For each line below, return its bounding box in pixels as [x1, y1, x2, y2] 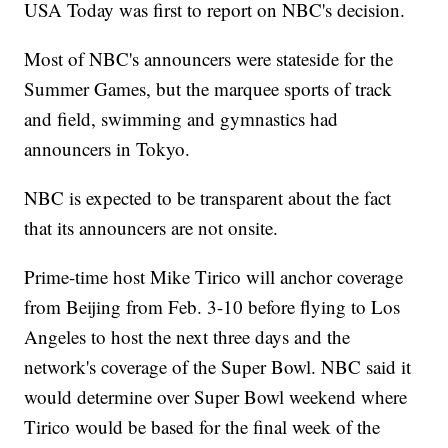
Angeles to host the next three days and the [24, 324, 351, 350]
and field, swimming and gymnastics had [24, 106, 339, 132]
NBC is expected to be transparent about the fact [24, 185, 392, 211]
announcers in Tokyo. [24, 136, 191, 162]
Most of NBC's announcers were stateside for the [24, 46, 394, 72]
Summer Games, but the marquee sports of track [24, 76, 393, 102]
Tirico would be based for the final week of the [24, 414, 381, 440]
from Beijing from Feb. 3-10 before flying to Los [24, 294, 401, 320]
